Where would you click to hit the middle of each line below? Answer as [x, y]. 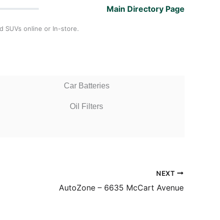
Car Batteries [86, 86]
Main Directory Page [146, 9]
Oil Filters [86, 106]
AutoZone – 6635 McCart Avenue [121, 187]
